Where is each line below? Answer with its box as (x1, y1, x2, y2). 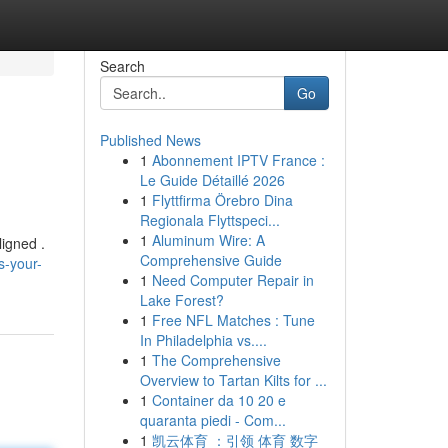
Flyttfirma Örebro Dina (151, 190, 293, 210)
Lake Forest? (139, 290, 224, 310)
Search (99, 56, 145, 76)
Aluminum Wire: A (151, 230, 265, 250)
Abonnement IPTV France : (151, 150, 325, 170)
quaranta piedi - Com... (139, 410, 286, 430)
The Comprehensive (151, 350, 281, 370)
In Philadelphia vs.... (139, 330, 267, 350)
